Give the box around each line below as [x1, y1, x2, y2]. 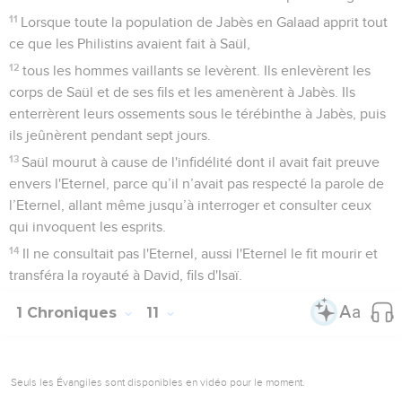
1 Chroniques [16, 303, 121, 321]
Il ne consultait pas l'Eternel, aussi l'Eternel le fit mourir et [22, 246, 379, 261]
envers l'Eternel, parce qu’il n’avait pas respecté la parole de [9, 176, 384, 191]
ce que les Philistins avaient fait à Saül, [9, 36, 250, 51]
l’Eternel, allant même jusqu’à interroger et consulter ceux [9, 197, 371, 213]
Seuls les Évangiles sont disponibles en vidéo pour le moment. [11, 375, 305, 389]
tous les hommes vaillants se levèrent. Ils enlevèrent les [22, 63, 371, 78]
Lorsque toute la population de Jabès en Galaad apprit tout [21, 14, 389, 30]
